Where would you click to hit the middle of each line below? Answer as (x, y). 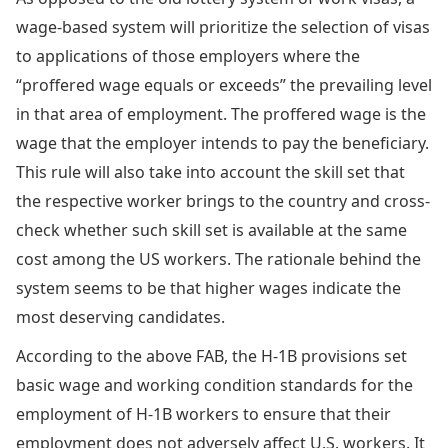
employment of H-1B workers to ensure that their (203, 413)
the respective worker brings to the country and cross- (223, 200)
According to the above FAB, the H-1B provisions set (211, 355)
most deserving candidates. (120, 316)
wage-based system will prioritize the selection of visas (223, 26)
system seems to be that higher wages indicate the (208, 287)
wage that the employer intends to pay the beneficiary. (222, 142)
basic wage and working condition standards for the (214, 384)
